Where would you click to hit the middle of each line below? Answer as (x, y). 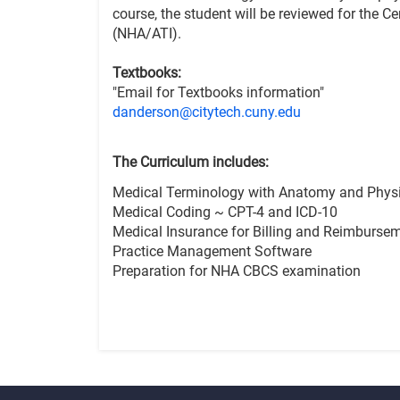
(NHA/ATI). (147, 33)
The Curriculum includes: (191, 162)
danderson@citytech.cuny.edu (207, 112)
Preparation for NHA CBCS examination (237, 271)
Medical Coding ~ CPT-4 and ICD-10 (225, 212)
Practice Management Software (212, 251)
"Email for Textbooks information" (218, 92)
